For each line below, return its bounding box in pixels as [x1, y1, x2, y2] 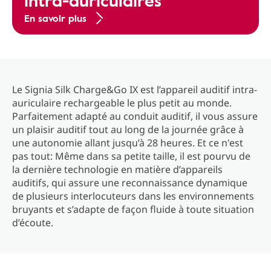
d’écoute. [12, 216, 53, 229]
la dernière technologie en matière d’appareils [12, 163, 223, 176]
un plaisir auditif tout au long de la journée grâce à [12, 123, 244, 136]
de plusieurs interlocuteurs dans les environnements [12, 189, 254, 203]
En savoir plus [24, 11, 87, 25]
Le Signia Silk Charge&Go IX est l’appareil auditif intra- [12, 83, 257, 96]
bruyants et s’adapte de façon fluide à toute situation [12, 203, 254, 216]
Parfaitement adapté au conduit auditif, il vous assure [12, 109, 258, 123]
